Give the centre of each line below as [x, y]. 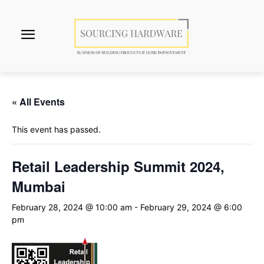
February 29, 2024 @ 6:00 [191, 207]
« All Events [38, 102]
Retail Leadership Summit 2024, [118, 166]
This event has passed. [56, 130]
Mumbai [39, 187]
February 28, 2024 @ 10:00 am [72, 207]
